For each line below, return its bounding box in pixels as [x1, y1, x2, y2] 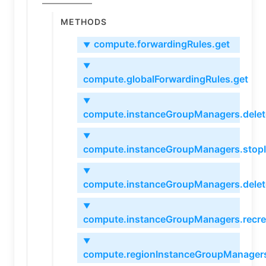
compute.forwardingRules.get [93, 37, 230, 50]
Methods [61, 14, 107, 28]
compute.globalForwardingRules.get [83, 72, 248, 85]
